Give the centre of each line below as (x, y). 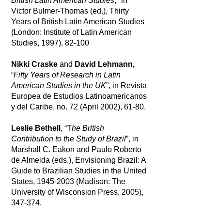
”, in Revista (126, 85)
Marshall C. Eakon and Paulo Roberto (76, 149)
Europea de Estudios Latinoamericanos (79, 96)
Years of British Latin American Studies (77, 22)
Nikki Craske (35, 64)
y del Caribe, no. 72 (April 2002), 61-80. (78, 107)
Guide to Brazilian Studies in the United (78, 171)
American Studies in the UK (58, 85)
